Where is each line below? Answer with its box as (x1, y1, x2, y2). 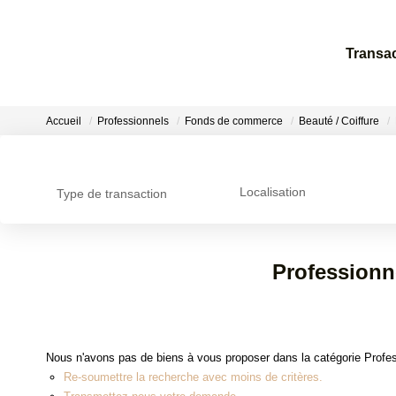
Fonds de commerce (185, 115, 283, 128)
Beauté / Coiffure (299, 115, 379, 128)
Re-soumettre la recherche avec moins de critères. (64, 369, 323, 384)
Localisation (239, 185, 306, 200)
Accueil (46, 115, 81, 128)
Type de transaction (57, 187, 167, 201)
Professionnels (97, 115, 169, 128)
